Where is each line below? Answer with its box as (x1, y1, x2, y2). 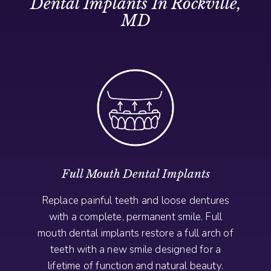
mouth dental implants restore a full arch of (38, 226, 233, 240)
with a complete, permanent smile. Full (48, 209, 223, 224)
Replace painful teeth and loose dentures (41, 193, 230, 207)
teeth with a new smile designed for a (50, 242, 221, 256)
